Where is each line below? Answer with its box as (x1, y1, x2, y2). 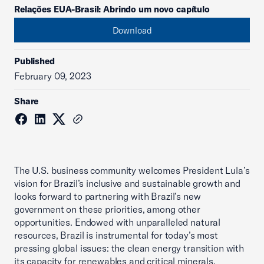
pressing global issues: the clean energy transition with (14, 242, 244, 254)
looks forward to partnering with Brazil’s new (14, 190, 201, 202)
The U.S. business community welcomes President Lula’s (14, 164, 250, 176)
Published (14, 55, 55, 67)
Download (112, 24, 152, 36)
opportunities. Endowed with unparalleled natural (14, 216, 221, 228)
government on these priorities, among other (14, 203, 200, 215)
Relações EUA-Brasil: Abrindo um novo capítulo (14, 4, 210, 15)
